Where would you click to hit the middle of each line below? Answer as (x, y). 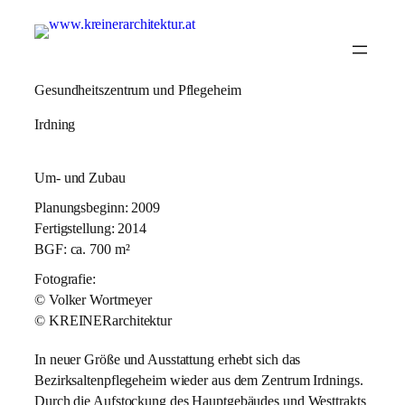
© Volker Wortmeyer (94, 299)
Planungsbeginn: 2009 (97, 207)
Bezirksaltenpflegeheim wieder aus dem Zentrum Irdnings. (199, 380)
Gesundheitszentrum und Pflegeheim (138, 89)
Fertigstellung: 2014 (90, 228)
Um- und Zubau (80, 177)
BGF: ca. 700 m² (82, 249)
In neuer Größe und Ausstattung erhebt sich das (168, 359)
